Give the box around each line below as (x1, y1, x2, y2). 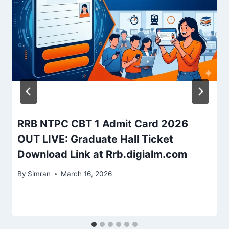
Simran (28, 170, 51, 178)
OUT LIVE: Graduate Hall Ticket (17, 132, 173, 145)
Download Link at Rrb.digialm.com (17, 148, 187, 161)
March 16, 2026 (61, 170, 112, 178)
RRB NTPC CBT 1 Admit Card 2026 (17, 117, 188, 130)
